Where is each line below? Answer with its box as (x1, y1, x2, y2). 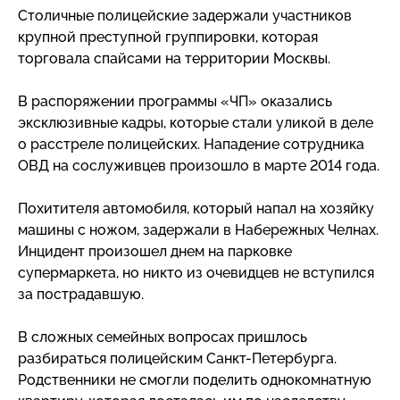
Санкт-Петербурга (206, 349, 334, 367)
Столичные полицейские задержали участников (18, 6, 352, 24)
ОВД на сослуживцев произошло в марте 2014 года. (18, 156, 379, 174)
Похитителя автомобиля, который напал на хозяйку (18, 199, 374, 217)
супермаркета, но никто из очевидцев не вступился (18, 263, 374, 281)
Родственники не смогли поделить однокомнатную (18, 371, 371, 388)
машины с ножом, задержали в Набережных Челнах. (18, 221, 379, 238)
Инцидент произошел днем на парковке (18, 242, 292, 260)
